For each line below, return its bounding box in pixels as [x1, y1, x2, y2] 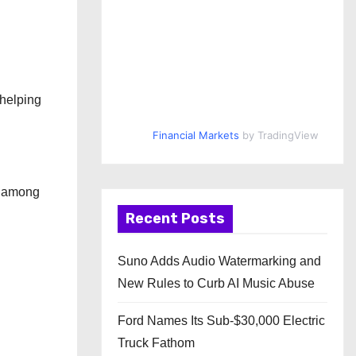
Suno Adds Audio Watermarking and [118, 254, 321, 268]
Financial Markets [152, 129, 239, 141]
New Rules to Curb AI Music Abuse [118, 277, 315, 290]
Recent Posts [126, 210, 225, 227]
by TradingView [238, 129, 319, 141]
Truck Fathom [118, 336, 195, 350]
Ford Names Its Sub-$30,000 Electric [118, 314, 325, 327]
